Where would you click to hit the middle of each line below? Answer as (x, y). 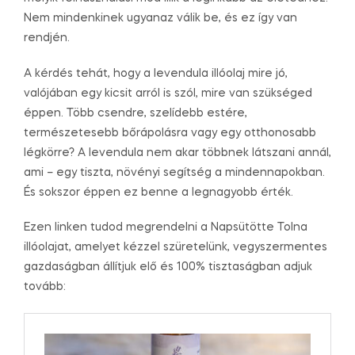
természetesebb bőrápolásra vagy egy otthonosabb (170, 133)
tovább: (45, 287)
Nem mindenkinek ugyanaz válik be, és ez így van (160, 18)
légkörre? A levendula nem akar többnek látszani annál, (177, 153)
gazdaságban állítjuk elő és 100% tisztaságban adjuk (168, 267)
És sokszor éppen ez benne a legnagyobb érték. (158, 192)
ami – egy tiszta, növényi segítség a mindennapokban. (174, 172)
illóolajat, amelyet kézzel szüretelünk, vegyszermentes (176, 248)
